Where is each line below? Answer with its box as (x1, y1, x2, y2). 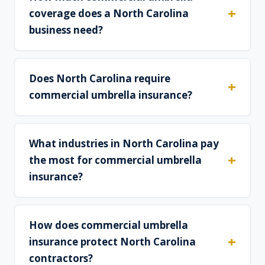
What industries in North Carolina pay (29, 137, 219, 151)
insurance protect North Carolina (29, 235, 196, 249)
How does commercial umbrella (29, 218, 188, 232)
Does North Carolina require (29, 72, 170, 86)
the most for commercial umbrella (29, 153, 202, 167)
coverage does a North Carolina (29, 7, 189, 21)
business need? (29, 23, 103, 37)
